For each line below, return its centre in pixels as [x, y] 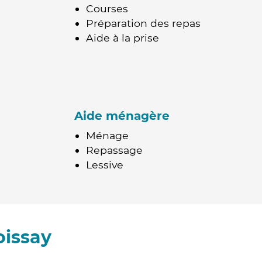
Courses [107, 8]
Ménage [107, 135]
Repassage [114, 150]
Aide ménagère [122, 116]
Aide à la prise [123, 38]
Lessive [105, 165]
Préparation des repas [143, 23]
